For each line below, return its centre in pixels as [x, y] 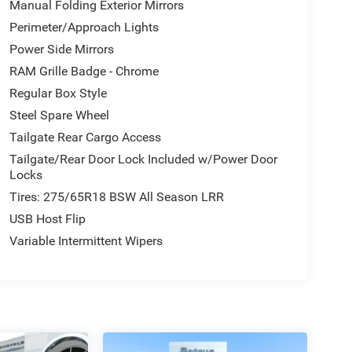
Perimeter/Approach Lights [84, 27]
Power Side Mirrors [61, 49]
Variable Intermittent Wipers [86, 241]
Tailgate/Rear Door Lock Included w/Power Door [143, 159]
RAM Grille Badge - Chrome [84, 71]
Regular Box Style [58, 93]
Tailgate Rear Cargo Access [85, 137]
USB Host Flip [47, 219]
